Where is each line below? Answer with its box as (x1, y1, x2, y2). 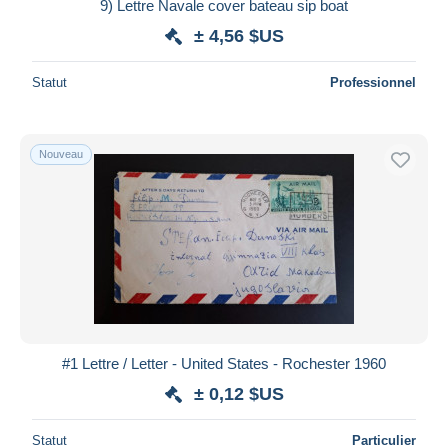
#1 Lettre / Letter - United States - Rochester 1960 (62, 354, 386, 372)
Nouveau (39, 147, 83, 160)
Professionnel (330, 74, 416, 90)
